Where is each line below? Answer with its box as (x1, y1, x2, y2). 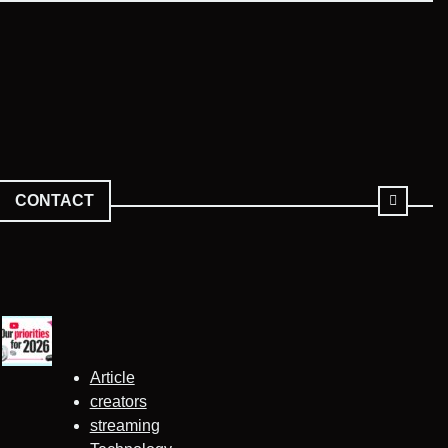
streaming (89, 416, 160, 434)
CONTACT (15, 191, 94, 209)
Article (89, 368, 135, 386)
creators (89, 392, 147, 410)
